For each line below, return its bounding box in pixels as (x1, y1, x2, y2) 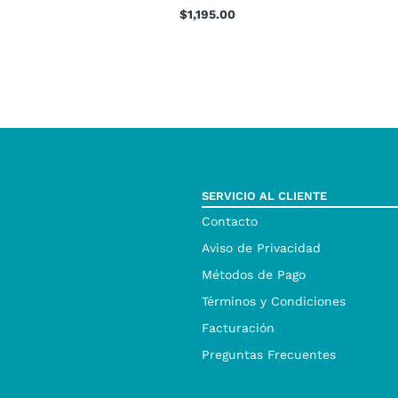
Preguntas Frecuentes (202, 346, 336, 362)
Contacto (202, 213, 258, 228)
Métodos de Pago (202, 267, 306, 282)
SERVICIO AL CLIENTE (202, 189, 327, 203)
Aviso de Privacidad (202, 240, 321, 255)
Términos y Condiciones (202, 293, 346, 308)
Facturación (202, 320, 275, 335)
